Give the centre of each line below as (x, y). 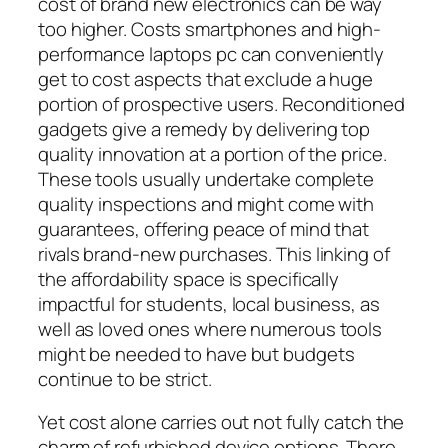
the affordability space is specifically (189, 278)
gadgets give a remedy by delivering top (204, 128)
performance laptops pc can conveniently (211, 53)
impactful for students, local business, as (209, 303)
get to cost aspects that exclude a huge (206, 78)
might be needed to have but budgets (196, 353)
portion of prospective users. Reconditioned (221, 103)
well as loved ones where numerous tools (210, 328)
